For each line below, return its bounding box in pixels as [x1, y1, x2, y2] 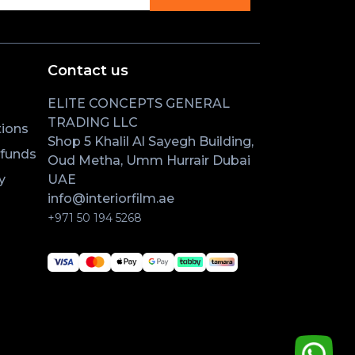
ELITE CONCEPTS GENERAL [48, 95, 230, 111]
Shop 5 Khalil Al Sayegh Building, [48, 133, 254, 149]
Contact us [48, 61, 128, 79]
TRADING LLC [48, 114, 138, 130]
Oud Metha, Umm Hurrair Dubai [48, 152, 250, 168]
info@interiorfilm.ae [48, 190, 174, 206]
